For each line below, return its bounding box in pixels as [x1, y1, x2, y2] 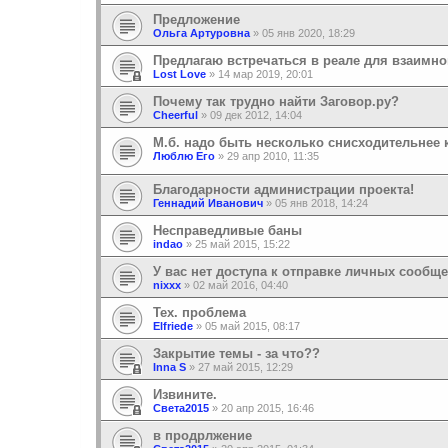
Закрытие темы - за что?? [153, 345, 320, 361]
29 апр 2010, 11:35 [227, 149, 319, 162]
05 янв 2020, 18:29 [262, 26, 355, 39]
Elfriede [153, 319, 193, 332]
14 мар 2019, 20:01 [218, 67, 313, 80]
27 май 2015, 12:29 [198, 360, 293, 373]
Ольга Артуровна [153, 26, 250, 39]
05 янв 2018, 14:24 [275, 196, 368, 209]
